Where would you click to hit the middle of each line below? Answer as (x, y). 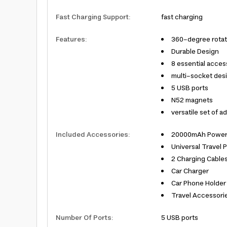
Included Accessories (92, 135)
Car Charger (190, 171)
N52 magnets (192, 100)
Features (70, 40)
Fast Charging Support (92, 17)
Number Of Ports (84, 218)
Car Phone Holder (199, 183)
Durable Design (195, 52)
